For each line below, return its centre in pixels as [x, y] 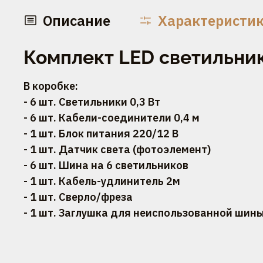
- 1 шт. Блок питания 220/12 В [101, 133]
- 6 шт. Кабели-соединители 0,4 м [112, 117]
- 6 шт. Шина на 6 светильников [106, 165]
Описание [77, 20]
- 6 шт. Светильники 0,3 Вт [92, 102]
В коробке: [51, 86]
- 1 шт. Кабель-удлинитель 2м [102, 181]
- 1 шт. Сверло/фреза [78, 197]
